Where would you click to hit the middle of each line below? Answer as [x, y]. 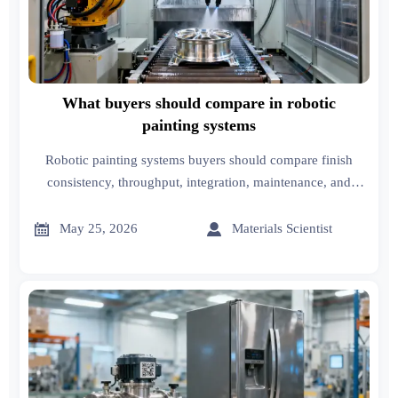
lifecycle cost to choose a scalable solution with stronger [199, 204]
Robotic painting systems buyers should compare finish [199, 159]
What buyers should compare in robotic [199, 103]
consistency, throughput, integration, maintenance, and [199, 182]
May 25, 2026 [99, 229]
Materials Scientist [283, 229]
